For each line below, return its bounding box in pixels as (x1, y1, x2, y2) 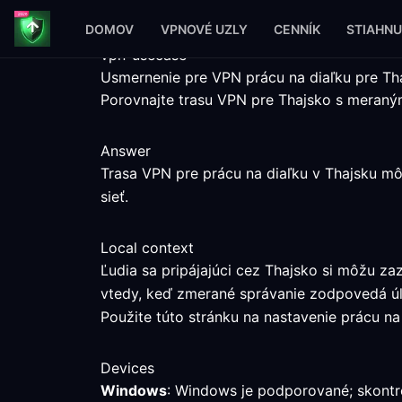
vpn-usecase (100, 46, 187, 64)
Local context (100, 239, 194, 257)
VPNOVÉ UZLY (160, 21, 248, 37)
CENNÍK (273, 21, 320, 37)
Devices (100, 359, 154, 377)
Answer (100, 142, 151, 160)
